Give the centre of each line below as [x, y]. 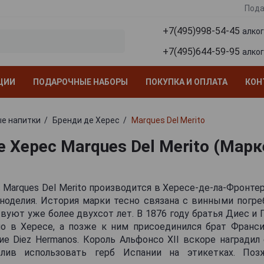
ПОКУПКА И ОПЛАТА [187, 82]
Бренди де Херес [86, 120]
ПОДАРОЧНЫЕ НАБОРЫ [80, 82]
